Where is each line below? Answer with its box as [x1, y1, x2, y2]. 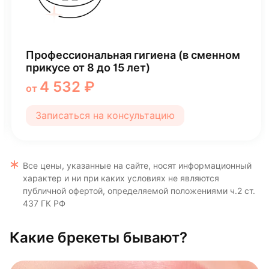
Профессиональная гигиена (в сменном [24, 48, 238, 61]
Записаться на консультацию [34, 109, 173, 121]
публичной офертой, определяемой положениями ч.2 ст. [23, 186, 255, 196]
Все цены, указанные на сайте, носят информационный [23, 160, 252, 171]
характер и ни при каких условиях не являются [23, 173, 219, 183]
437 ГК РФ [23, 198, 65, 208]
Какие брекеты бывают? [10, 228, 187, 246]
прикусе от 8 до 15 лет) [24, 61, 148, 74]
